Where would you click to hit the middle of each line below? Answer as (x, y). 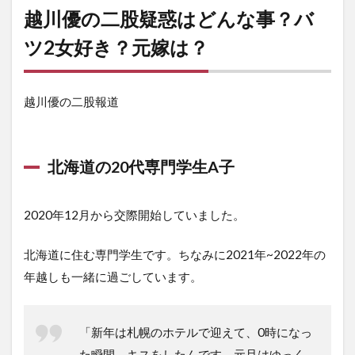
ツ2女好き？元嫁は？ (116, 48)
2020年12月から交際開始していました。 (134, 215)
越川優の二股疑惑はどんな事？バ (169, 19)
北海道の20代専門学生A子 (141, 167)
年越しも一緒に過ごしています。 (113, 277)
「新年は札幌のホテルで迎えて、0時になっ (196, 332)
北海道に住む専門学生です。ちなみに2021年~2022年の (175, 255)
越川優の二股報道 (71, 102)
